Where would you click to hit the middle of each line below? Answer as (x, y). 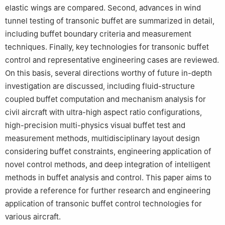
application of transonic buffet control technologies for (103, 204)
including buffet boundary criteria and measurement (98, 34)
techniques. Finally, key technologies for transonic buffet (107, 47)
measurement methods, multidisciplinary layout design (102, 139)
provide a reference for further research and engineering (108, 191)
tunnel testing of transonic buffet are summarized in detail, (110, 21)
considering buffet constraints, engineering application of (108, 152)
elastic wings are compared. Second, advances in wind (103, 8)
